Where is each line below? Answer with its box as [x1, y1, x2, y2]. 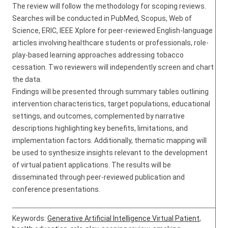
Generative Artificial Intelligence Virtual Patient [47, 214, 199, 222]
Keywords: [12, 214, 47, 222]
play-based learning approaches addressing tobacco [12, 51, 184, 59]
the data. [12, 75, 42, 83]
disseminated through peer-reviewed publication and [12, 173, 185, 181]
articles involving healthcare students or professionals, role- [12, 39, 209, 47]
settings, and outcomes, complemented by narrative [12, 112, 185, 120]
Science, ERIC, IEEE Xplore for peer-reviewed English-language [12, 26, 213, 35]
